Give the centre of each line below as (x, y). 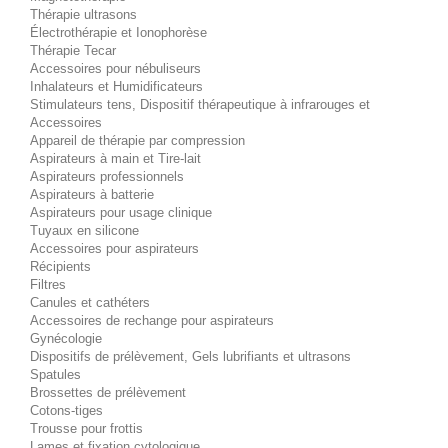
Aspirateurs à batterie (92, 194)
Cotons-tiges (66, 410)
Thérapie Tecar (73, 50)
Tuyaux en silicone (84, 230)
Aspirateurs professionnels (107, 176)
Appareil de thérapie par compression (137, 140)
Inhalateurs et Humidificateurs (116, 86)
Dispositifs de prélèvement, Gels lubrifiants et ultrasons (190, 356)
